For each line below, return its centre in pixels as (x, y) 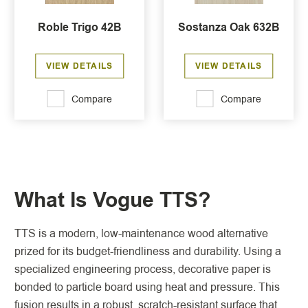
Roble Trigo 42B (79, 27)
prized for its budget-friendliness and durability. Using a (148, 251)
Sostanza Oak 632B (229, 27)
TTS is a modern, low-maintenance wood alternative (141, 233)
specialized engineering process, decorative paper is (143, 269)
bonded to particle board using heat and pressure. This (147, 287)
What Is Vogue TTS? (115, 200)
